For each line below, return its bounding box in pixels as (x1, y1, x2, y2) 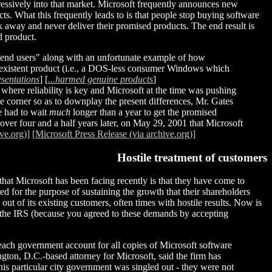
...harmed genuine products (48, 73, 153, 84)
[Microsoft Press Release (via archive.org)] (32, 128, 195, 139)
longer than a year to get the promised (70, 106, 217, 117)
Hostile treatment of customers (117, 151, 267, 164)
